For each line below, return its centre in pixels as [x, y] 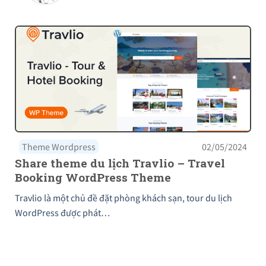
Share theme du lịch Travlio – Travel [120, 163]
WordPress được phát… [62, 212]
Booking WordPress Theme [93, 177]
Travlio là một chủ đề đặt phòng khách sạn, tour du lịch [123, 197]
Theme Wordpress [59, 146]
